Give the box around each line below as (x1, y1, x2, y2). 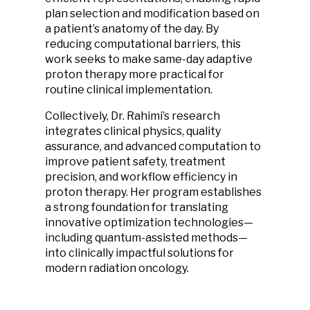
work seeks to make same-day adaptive (45, 53, 253, 66)
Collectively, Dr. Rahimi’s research (45, 109, 220, 122)
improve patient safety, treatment (45, 155, 226, 168)
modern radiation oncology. (45, 262, 189, 275)
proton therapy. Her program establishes (45, 185, 262, 199)
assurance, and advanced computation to (45, 140, 261, 153)
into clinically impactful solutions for (45, 246, 234, 259)
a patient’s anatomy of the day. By (45, 22, 219, 35)
